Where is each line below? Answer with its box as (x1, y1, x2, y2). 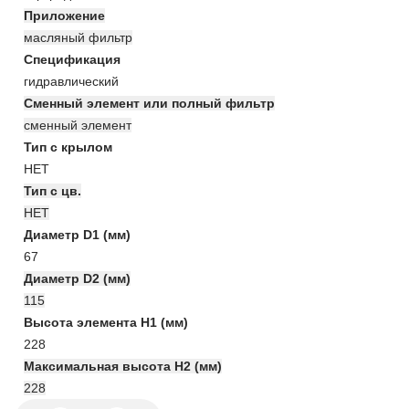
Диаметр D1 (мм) (24, 226, 131, 242)
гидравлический (24, 73, 119, 89)
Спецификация (24, 51, 121, 67)
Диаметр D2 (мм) (24, 270, 131, 286)
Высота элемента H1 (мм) (24, 314, 188, 330)
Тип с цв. (24, 183, 81, 198)
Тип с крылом (24, 139, 112, 154)
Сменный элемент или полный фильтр (24, 95, 275, 110)
